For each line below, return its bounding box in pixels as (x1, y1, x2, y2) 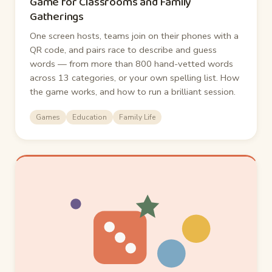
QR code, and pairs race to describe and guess (30, 43, 217, 56)
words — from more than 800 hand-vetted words (30, 57, 233, 70)
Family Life (119, 112, 155, 122)
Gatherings (30, 7, 84, 26)
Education (72, 112, 107, 122)
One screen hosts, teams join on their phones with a (30, 29, 239, 42)
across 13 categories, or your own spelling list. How (30, 71, 239, 84)
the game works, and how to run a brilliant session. (30, 85, 236, 98)
